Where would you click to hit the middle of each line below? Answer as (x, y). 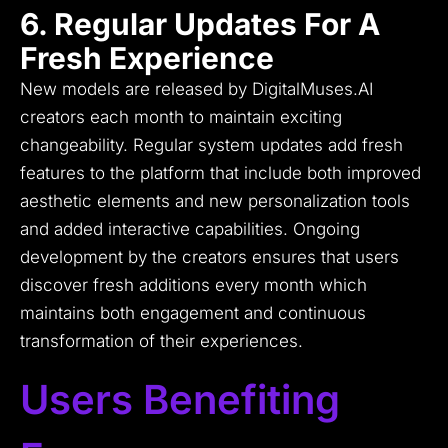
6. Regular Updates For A (200, 24)
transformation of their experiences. (161, 341)
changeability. (74, 145)
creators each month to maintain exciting (181, 117)
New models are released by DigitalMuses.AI (196, 89)
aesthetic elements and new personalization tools (215, 201)
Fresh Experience (147, 58)
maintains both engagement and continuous (193, 313)
